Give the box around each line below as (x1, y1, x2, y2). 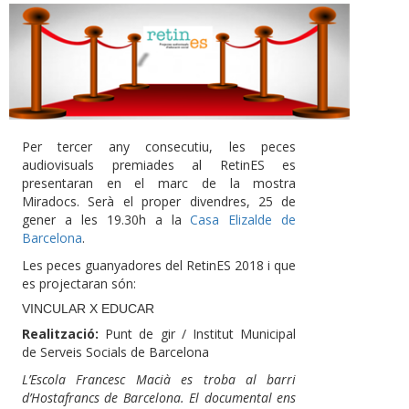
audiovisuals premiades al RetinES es (22, 155, 297, 173)
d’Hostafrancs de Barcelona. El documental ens (22, 388, 297, 406)
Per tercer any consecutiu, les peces (22, 137, 297, 155)
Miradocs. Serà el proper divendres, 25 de (22, 192, 297, 210)
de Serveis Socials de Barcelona (22, 342, 209, 361)
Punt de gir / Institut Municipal (99, 324, 297, 342)
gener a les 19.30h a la (22, 210, 191, 228)
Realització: (22, 324, 99, 342)
